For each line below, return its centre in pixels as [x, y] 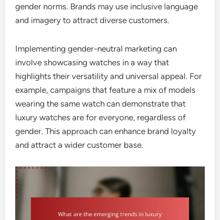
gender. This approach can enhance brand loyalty [106, 131]
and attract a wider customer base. [80, 145]
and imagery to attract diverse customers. [93, 20]
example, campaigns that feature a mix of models [106, 90]
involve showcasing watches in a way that [92, 62]
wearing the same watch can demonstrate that [101, 103]
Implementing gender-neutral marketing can [96, 48]
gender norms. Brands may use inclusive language [107, 6]
